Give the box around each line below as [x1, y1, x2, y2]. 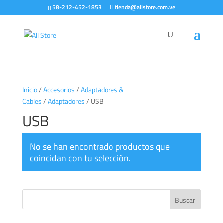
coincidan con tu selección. [29, 151, 131, 165]
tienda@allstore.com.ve [114, 2, 175, 12]
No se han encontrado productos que [29, 140, 170, 153]
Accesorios [43, 84, 75, 95]
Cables [22, 96, 42, 106]
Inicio [22, 84, 37, 95]
